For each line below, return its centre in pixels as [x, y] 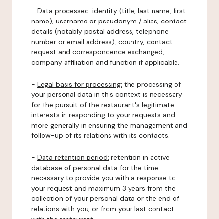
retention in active [139, 157]
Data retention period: [73, 157]
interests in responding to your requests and [103, 115]
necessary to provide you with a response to [104, 178]
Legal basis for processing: [80, 84]
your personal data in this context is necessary [107, 94]
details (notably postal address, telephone [100, 31]
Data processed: [64, 11]
